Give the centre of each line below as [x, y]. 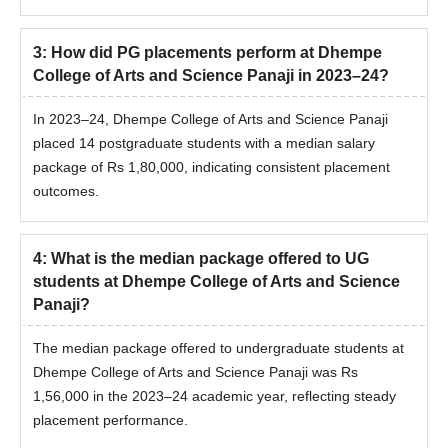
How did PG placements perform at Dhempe [216, 52]
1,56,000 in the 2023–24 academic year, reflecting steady [214, 395]
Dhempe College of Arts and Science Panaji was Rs [195, 371]
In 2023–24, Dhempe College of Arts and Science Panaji [210, 118]
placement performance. [110, 419]
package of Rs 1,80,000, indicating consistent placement [211, 166]
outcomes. [66, 190]
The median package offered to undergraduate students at [218, 347]
